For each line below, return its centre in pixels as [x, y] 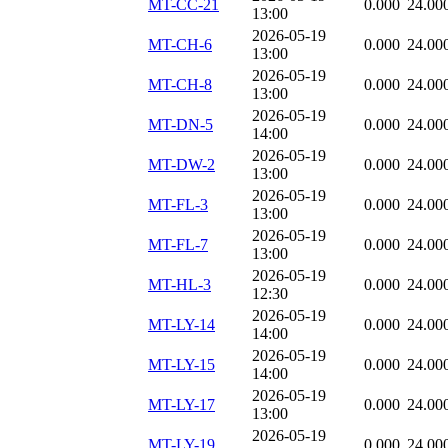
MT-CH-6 [180, 45]
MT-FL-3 [178, 205]
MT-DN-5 [180, 125]
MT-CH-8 [180, 85]
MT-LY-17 [181, 405]
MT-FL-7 [178, 245]
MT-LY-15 [181, 365]
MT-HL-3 [179, 285]
